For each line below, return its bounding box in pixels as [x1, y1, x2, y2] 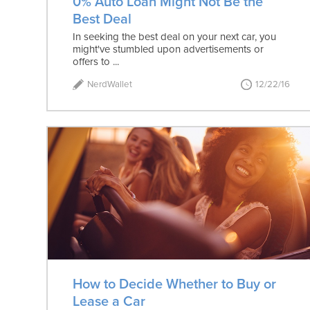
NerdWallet [87, 78, 133, 90]
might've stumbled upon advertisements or [73, 42, 264, 55]
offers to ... [73, 55, 120, 68]
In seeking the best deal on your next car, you [73, 30, 277, 43]
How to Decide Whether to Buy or [73, 275, 277, 293]
